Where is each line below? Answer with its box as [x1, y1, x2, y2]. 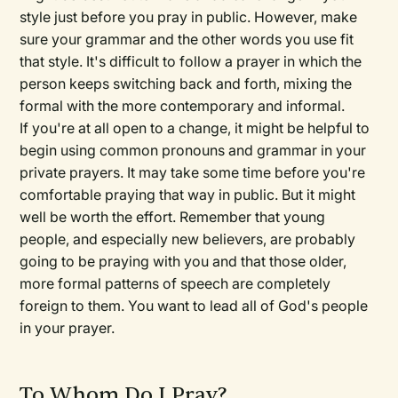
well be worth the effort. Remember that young [20, 208, 326, 227]
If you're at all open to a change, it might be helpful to [20, 119, 370, 138]
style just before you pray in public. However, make [20, 8, 358, 27]
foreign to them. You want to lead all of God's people [20, 297, 369, 315]
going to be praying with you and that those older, [20, 252, 347, 271]
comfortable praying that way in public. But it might [20, 186, 356, 204]
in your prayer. [20, 319, 115, 338]
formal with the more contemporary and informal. [20, 97, 346, 115]
